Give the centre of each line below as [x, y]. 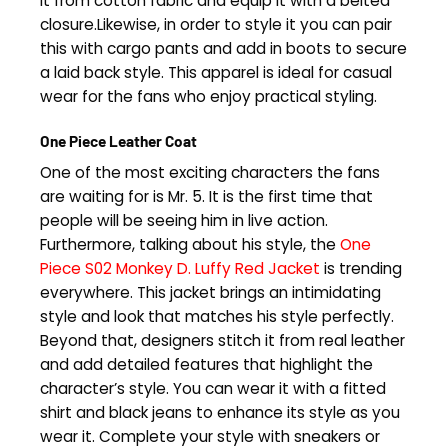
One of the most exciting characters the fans [210, 172]
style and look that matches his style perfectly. [217, 316]
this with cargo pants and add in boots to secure [223, 49]
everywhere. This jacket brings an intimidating [210, 292]
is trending [361, 268]
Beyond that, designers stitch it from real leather [222, 340]
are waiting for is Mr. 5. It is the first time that [206, 196]
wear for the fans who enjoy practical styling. [208, 97]
